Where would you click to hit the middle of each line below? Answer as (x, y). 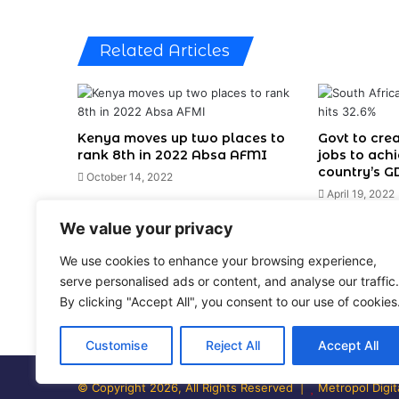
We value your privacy (147, 228)
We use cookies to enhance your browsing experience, (218, 261)
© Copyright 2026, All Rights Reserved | (194, 387)
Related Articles (165, 50)
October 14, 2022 (130, 176)
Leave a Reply (148, 260)
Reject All (232, 345)
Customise (116, 345)
